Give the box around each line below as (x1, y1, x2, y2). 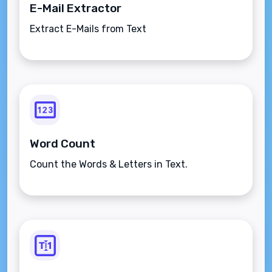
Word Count (30, 137, 95, 151)
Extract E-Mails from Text (30, 23, 146, 35)
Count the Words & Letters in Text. (30, 158, 188, 170)
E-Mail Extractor (30, 1, 121, 15)
